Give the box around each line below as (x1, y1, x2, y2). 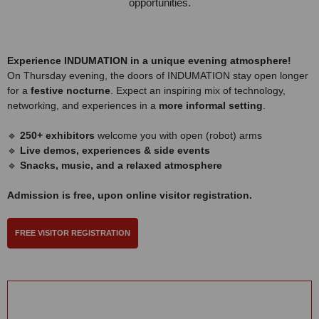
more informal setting (159, 100, 263, 111)
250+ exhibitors (20, 130, 95, 141)
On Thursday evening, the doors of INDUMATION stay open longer (7, 70, 308, 81)
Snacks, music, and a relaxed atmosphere (20, 159, 222, 171)
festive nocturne (31, 85, 110, 96)
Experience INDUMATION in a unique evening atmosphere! (7, 55, 291, 66)
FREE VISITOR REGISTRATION (15, 229, 130, 237)
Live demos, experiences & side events (20, 145, 210, 156)
